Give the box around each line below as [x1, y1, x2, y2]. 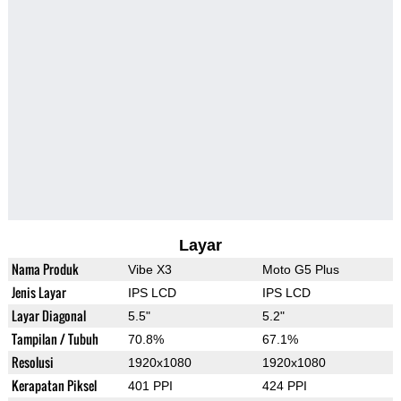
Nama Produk [11, 260, 79, 279]
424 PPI [261, 379, 307, 394]
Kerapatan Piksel [11, 376, 97, 396]
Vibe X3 [127, 262, 172, 277]
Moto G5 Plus [261, 262, 339, 277]
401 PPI [127, 379, 173, 394]
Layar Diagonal [11, 306, 86, 326]
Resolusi [11, 353, 54, 372]
